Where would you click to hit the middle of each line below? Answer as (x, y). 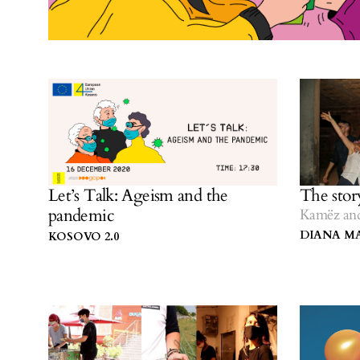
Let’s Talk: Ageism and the (138, 196)
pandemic (81, 216)
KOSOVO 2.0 (84, 237)
